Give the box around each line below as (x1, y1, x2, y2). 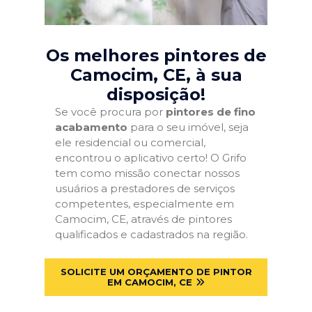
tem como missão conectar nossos (55, 166, 240, 180)
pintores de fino (166, 105, 256, 118)
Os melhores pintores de (45, 45, 267, 65)
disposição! (107, 84, 205, 104)
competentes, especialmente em (55, 197, 234, 210)
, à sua (185, 65, 242, 85)
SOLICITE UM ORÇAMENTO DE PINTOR (60, 265, 252, 277)
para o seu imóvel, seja (127, 120, 249, 134)
